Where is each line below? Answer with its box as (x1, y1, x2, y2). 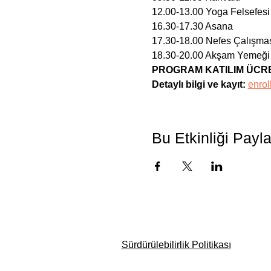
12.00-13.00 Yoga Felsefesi (151, 6, 270, 17)
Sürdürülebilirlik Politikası (121, 240, 231, 250)
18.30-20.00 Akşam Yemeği (151, 50, 270, 60)
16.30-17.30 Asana (151, 21, 233, 31)
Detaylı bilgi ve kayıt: (151, 79, 248, 90)
